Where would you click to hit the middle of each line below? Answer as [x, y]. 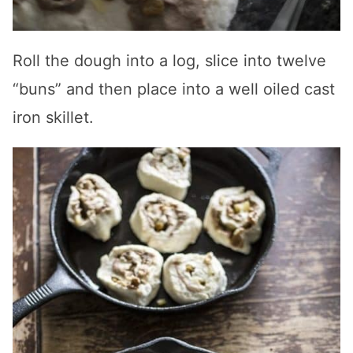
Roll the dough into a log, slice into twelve [169, 61]
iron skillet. [53, 118]
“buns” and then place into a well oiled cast [174, 89]
